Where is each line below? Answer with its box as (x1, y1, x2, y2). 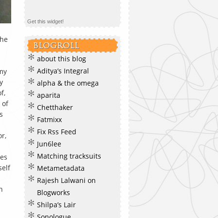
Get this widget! (27, 18, 64, 24)
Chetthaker (37, 103, 73, 112)
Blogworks (37, 188, 70, 197)
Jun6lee (37, 139, 61, 148)
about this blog (37, 54, 86, 63)
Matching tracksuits (37, 151, 101, 161)
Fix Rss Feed (37, 127, 76, 136)
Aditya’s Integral (37, 66, 89, 75)
